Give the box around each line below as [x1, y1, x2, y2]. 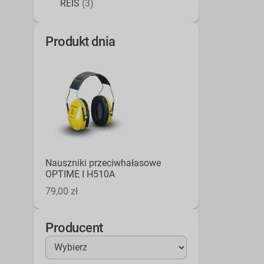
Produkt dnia [45, 34, 115, 49]
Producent [45, 220, 104, 235]
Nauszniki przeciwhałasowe [45, 157, 161, 169]
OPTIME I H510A [45, 168, 115, 180]
